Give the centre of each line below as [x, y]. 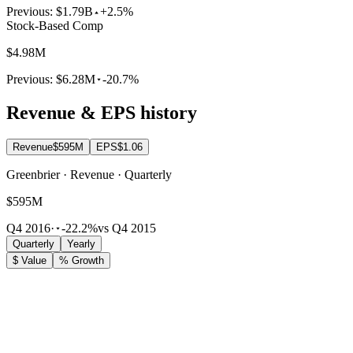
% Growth [82, 261]
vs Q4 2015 [127, 229]
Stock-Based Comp [55, 25]
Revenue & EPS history [102, 112]
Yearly [81, 244]
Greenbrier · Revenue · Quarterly [89, 175]
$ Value [30, 261]
